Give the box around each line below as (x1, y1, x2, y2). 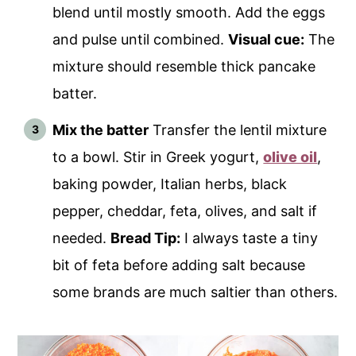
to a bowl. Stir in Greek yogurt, (52, 149, 264, 166)
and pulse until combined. (52, 31, 229, 48)
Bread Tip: (110, 230, 181, 247)
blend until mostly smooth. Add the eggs (52, 4, 326, 21)
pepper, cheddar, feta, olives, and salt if (52, 203, 318, 220)
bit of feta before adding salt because (52, 257, 306, 274)
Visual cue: (228, 31, 305, 48)
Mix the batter (52, 122, 149, 139)
